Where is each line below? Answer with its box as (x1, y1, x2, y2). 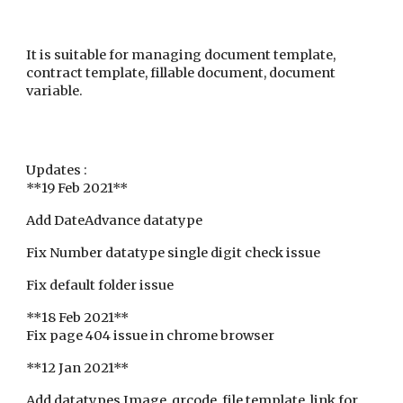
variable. (26, 83, 84, 99)
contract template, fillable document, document (26, 65, 336, 81)
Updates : (26, 162, 88, 178)
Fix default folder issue (26, 277, 177, 293)
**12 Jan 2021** (26, 360, 130, 376)
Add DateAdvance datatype (26, 212, 203, 228)
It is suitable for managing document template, (26, 47, 336, 63)
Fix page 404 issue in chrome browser (26, 327, 275, 344)
